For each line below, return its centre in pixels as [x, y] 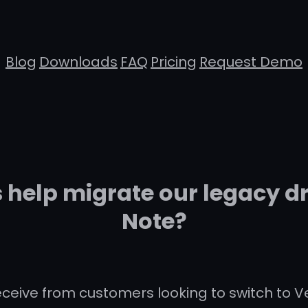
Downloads [78, 62]
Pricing [174, 62]
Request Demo [251, 62]
